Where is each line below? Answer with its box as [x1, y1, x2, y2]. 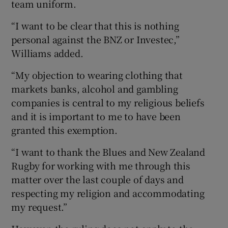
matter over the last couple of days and [11, 173, 184, 186]
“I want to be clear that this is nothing [11, 19, 179, 33]
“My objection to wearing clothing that [11, 68, 183, 82]
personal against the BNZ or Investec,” [11, 33, 180, 46]
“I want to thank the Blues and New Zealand [11, 145, 206, 159]
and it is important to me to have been [11, 109, 181, 123]
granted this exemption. [11, 123, 118, 137]
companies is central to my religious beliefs [11, 96, 205, 109]
